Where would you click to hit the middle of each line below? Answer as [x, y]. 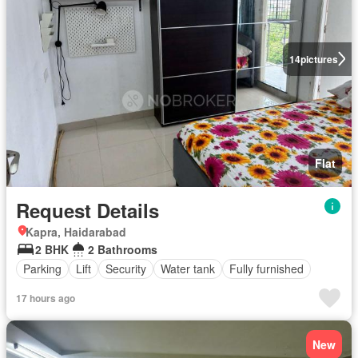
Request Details [88, 210]
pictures [319, 59]
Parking [42, 268]
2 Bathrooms [123, 249]
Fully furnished [267, 268]
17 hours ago [46, 298]
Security [126, 268]
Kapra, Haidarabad [76, 231]
